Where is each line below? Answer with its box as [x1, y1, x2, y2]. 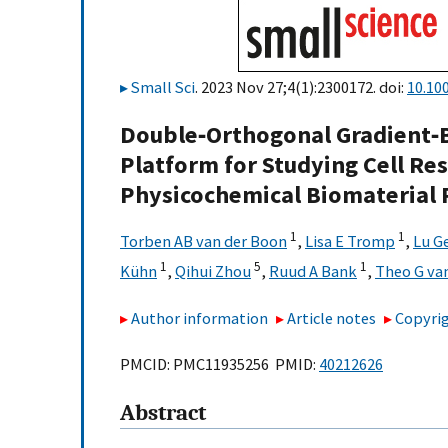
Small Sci [131, 77, 195, 97]
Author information [131, 307, 268, 328]
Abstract [120, 400, 206, 427]
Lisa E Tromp [305, 231, 395, 252]
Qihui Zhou [175, 261, 251, 282]
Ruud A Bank [269, 261, 357, 282]
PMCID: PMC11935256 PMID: [120, 354, 319, 375]
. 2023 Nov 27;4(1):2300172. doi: [195, 77, 407, 97]
